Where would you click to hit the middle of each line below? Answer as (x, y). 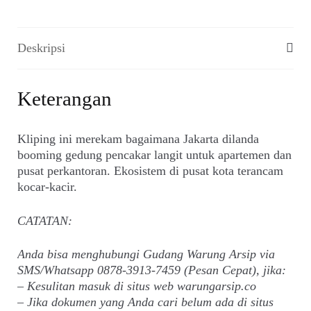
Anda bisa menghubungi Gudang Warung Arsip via (146, 254)
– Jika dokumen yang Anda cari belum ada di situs (146, 302)
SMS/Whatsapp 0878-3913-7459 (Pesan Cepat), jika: (152, 270)
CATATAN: (45, 220)
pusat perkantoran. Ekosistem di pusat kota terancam (151, 171)
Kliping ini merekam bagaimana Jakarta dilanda (138, 139)
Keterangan (65, 99)
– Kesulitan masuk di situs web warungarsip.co (137, 286)
